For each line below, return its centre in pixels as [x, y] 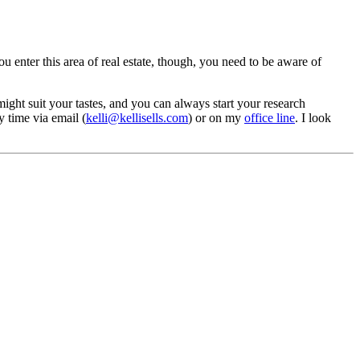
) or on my [216, 117]
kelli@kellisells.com [137, 117]
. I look [313, 117]
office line [270, 117]
